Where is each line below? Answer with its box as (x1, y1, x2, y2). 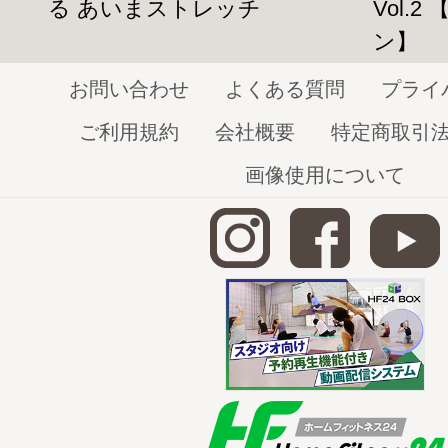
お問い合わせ (69, 77, 189, 100)
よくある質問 (225, 77, 345, 100)
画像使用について (245, 163, 405, 186)
